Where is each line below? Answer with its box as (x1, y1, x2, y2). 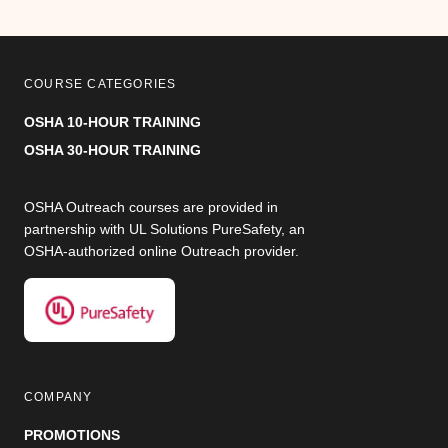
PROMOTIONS (24, 426, 120, 443)
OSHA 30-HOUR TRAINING (24, 141, 201, 158)
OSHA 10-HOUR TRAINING (24, 113, 201, 130)
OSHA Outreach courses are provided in (24, 198, 278, 215)
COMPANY (24, 389, 93, 404)
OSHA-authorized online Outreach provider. (24, 242, 299, 259)
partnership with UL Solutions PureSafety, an (24, 220, 305, 237)
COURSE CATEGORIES (24, 76, 177, 91)
